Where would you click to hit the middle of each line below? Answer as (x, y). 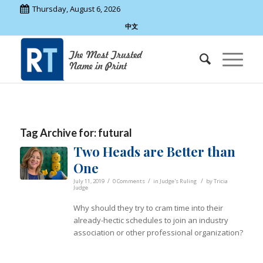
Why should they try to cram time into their (148, 208)
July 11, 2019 (89, 181)
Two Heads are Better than (154, 151)
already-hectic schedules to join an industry (151, 220)
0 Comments (129, 181)
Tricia (220, 181)
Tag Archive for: (59, 133)
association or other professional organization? (158, 233)
